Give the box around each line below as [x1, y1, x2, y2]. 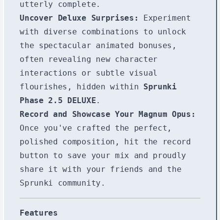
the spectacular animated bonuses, [20, 40, 177, 50]
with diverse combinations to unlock [20, 27, 187, 36]
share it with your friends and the [20, 164, 182, 174]
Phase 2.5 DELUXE [20, 95, 96, 105]
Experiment [138, 13, 191, 23]
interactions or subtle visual [20, 68, 158, 78]
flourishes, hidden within [20, 82, 143, 91]
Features [20, 208, 58, 218]
